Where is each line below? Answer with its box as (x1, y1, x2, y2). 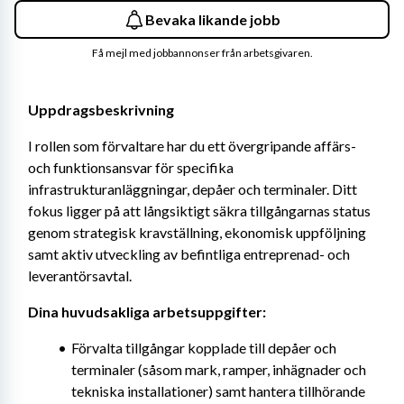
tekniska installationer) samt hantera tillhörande (71, 382, 365, 399)
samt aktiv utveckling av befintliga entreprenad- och (28, 245, 350, 262)
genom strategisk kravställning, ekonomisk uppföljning (28, 224, 366, 241)
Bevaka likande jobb (145, 10, 280, 28)
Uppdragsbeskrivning (28, 101, 174, 118)
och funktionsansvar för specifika (28, 159, 234, 176)
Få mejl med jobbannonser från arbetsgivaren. (91, 46, 313, 60)
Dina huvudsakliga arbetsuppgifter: (28, 303, 266, 320)
